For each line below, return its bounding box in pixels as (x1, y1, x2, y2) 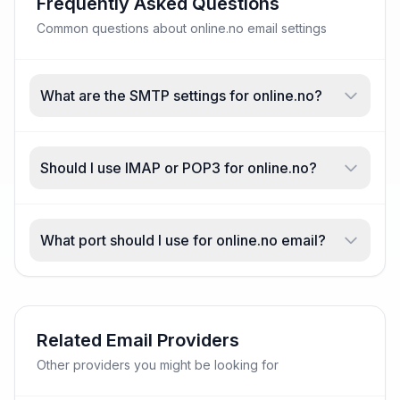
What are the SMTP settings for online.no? (40, 87, 322, 104)
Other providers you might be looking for (37, 357, 279, 372)
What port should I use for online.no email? (40, 231, 326, 249)
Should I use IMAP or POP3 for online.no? (40, 159, 317, 177)
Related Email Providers (37, 329, 239, 351)
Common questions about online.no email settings (37, 21, 327, 36)
